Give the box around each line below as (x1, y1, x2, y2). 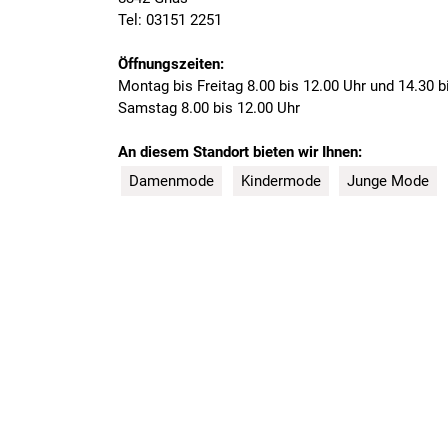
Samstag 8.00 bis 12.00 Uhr (118, 99, 300, 117)
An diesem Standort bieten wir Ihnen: (118, 143, 362, 161)
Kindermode (240, 172, 321, 191)
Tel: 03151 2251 (118, 11, 222, 29)
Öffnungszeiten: (118, 55, 224, 73)
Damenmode (129, 172, 215, 191)
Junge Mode (346, 172, 429, 191)
